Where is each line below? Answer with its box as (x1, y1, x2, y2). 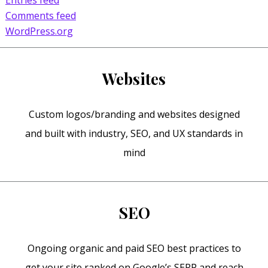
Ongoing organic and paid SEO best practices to (27, 242, 241, 255)
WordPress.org (5, 24, 73, 38)
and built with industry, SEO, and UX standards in (25, 127, 243, 141)
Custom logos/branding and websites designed (28, 108, 240, 121)
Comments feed (5, 8, 76, 22)
